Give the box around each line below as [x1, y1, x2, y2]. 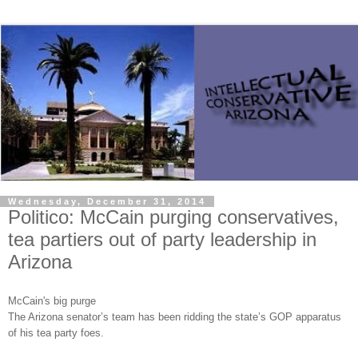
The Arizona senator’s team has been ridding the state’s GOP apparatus [8, 310, 341, 323]
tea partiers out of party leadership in [8, 229, 316, 250]
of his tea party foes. [8, 326, 107, 339]
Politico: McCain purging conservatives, [8, 206, 339, 228]
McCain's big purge [8, 294, 99, 307]
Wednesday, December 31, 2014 [8, 197, 206, 206]
